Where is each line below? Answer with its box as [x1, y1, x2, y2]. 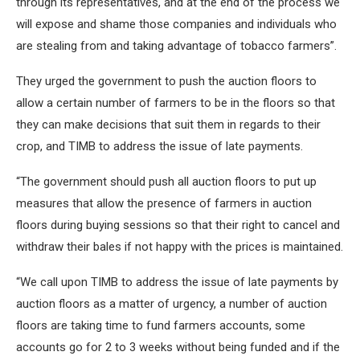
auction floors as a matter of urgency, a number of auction [16, 297, 327, 311]
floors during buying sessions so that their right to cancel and [16, 218, 340, 232]
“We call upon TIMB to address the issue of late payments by [16, 275, 338, 289]
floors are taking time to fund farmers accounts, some [16, 318, 305, 333]
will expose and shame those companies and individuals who [16, 17, 337, 31]
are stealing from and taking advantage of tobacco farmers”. [16, 39, 337, 53]
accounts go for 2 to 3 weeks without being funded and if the [16, 340, 340, 354]
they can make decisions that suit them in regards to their [16, 117, 321, 132]
